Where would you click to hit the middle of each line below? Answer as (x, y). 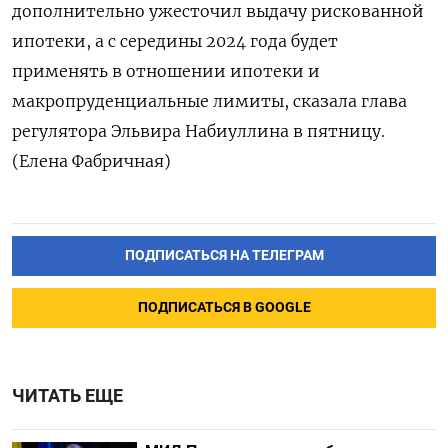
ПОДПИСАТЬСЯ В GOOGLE (224, 307)
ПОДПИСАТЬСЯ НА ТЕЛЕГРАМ (224, 255)
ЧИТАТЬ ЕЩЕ (67, 395)
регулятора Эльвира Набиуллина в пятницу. (198, 131)
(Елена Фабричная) (91, 161)
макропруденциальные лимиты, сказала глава (209, 101)
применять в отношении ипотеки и (166, 71)
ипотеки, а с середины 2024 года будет (175, 41)
